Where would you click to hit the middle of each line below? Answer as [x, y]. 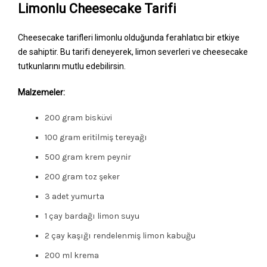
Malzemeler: [41, 92]
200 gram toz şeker [82, 176]
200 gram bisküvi [78, 117]
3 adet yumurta [74, 196]
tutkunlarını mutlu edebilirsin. [72, 66]
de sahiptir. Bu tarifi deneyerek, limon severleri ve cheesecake [133, 52]
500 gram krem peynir [88, 157]
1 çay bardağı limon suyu [92, 216]
